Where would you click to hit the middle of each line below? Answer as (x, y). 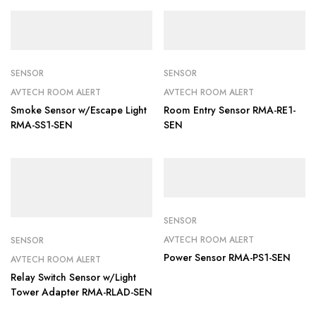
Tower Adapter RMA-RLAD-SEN (81, 292)
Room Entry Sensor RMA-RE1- (230, 110)
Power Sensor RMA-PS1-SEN (227, 257)
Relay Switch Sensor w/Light (73, 277)
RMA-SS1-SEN (42, 125)
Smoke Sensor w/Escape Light (79, 110)
